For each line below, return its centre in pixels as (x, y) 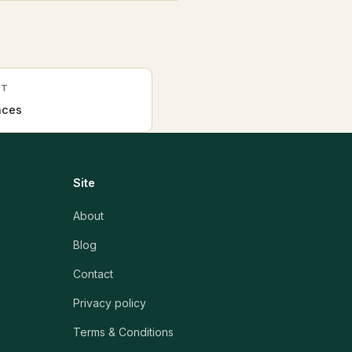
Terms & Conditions (123, 332)
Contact (93, 274)
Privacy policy (110, 303)
